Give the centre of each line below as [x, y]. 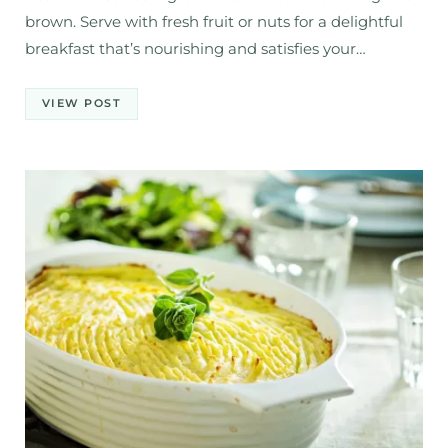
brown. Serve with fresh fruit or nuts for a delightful [214, 21]
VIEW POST [82, 103]
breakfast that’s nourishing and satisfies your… [195, 48]
